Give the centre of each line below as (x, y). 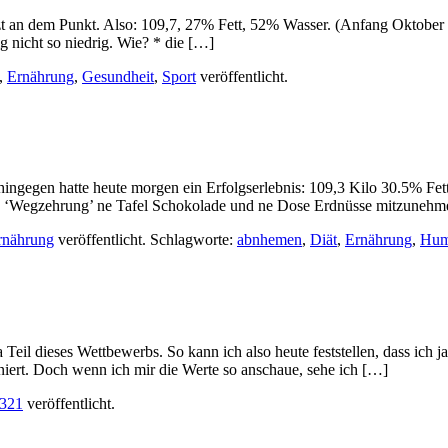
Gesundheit (118, 76)
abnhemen (269, 240)
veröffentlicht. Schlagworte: (145, 240)
